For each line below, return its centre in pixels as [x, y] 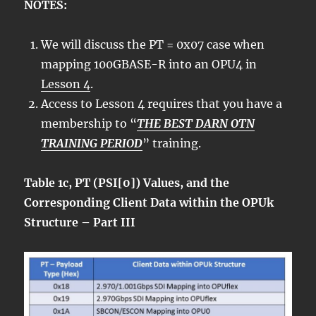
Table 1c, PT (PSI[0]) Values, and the [127, 183]
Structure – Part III [80, 223]
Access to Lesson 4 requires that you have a [162, 104]
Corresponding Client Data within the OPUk [149, 203]
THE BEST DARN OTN [196, 124]
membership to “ [89, 124]
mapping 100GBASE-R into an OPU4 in [149, 65]
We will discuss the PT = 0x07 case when [153, 45]
